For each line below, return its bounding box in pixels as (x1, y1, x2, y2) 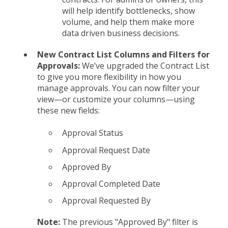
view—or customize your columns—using (37, 93, 195, 105)
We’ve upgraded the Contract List (82, 60, 209, 71)
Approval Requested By (62, 195, 151, 207)
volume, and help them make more (62, 16, 194, 27)
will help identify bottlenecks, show (62, 5, 195, 16)
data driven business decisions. (62, 27, 180, 39)
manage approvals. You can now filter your (37, 82, 200, 94)
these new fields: (37, 104, 100, 116)
